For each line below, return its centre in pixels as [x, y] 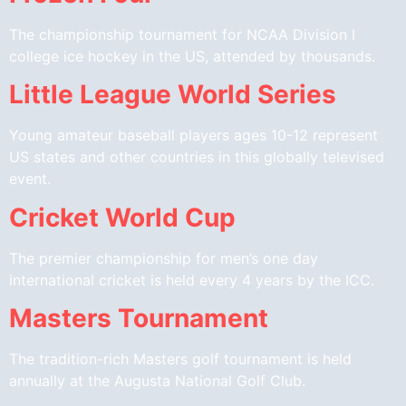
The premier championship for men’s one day [164, 258]
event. [30, 179]
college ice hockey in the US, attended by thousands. [192, 56]
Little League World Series [173, 95]
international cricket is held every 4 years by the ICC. [192, 280]
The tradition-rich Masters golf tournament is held [180, 359]
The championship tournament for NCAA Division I [182, 34]
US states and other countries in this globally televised [197, 157]
